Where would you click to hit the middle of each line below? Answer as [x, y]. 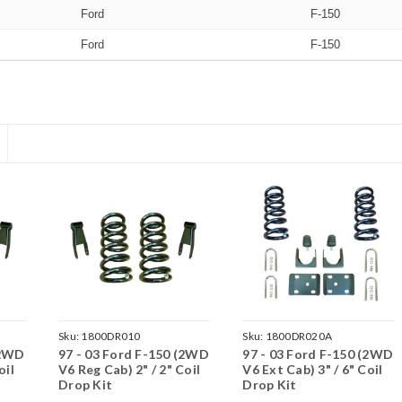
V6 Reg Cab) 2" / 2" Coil [130, 369]
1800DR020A [299, 336]
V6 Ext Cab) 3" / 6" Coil [313, 369]
